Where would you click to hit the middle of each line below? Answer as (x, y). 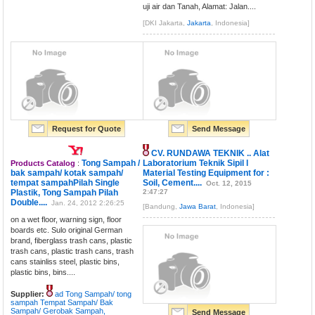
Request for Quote (87, 129)
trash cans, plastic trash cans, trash (72, 251)
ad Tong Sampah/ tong (94, 294)
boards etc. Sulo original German (67, 230)
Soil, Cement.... (173, 183)
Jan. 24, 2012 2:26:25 (88, 203)
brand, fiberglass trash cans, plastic (72, 241)
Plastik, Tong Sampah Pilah (65, 193)
